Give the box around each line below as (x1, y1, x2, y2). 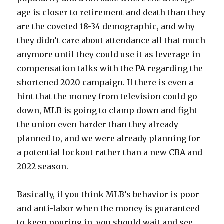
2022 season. (17, 161, 69, 171)
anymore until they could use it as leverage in (17, 49, 201, 59)
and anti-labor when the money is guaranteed (17, 203, 200, 213)
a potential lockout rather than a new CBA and (17, 147, 203, 157)
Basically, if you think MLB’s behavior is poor (17, 189, 200, 199)
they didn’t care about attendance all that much (17, 35, 206, 45)
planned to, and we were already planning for (17, 133, 201, 143)
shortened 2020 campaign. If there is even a (17, 77, 194, 87)
